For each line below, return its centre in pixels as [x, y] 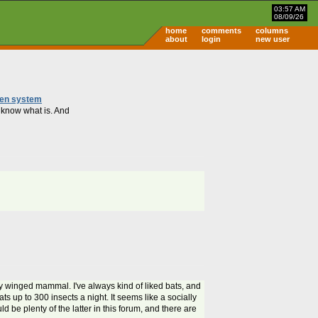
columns [272, 31]
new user [273, 39]
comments [221, 31]
